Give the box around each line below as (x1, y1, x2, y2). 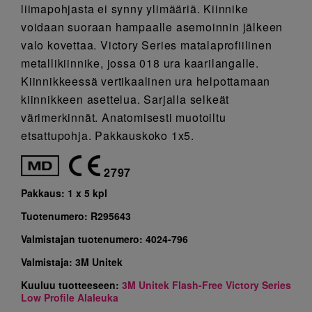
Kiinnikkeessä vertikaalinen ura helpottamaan (21, 73, 271, 90)
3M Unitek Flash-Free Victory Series (122, 278, 291, 292)
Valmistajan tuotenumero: (21, 232, 146, 247)
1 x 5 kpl (68, 186, 107, 201)
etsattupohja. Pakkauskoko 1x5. (21, 127, 195, 144)
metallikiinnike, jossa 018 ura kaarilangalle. (21, 55, 259, 72)
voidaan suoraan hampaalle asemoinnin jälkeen (21, 19, 283, 36)
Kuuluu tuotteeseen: (21, 278, 122, 292)
